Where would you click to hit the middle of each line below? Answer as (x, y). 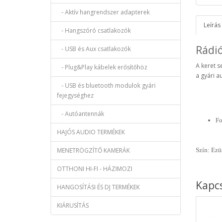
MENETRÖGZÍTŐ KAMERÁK (93, 150)
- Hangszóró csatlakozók (94, 30)
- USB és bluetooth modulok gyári (106, 85)
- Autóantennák (81, 113)
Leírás (212, 25)
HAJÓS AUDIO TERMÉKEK (91, 132)
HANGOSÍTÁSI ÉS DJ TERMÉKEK (98, 187)
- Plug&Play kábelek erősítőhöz (102, 67)
